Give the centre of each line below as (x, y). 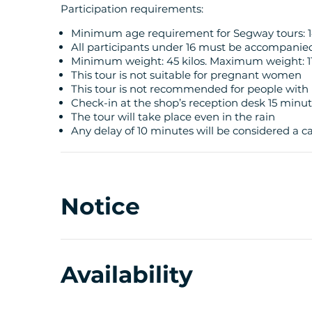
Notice (100, 206)
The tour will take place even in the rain (173, 116)
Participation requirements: (132, 8)
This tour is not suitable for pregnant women (186, 75)
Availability (127, 275)
